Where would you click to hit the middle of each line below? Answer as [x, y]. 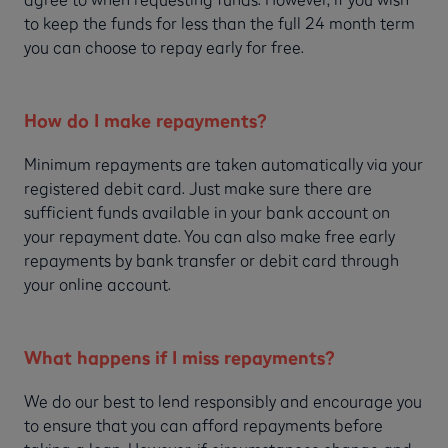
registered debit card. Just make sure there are [198, 187]
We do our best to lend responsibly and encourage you [223, 400]
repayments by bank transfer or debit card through [211, 259]
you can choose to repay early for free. [164, 47]
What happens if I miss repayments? [179, 357]
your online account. [97, 283]
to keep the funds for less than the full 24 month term [219, 23]
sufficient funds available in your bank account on [207, 211]
